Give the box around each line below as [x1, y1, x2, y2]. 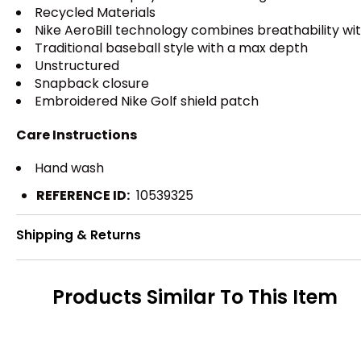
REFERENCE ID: [36, 186, 130, 205]
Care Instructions [16, 126, 137, 145]
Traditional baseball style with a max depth [35, 38, 308, 57]
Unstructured [35, 56, 119, 75]
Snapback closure [35, 73, 149, 93]
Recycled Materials [35, 2, 156, 22]
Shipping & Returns [16, 226, 141, 243]
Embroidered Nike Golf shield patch [35, 91, 259, 110]
